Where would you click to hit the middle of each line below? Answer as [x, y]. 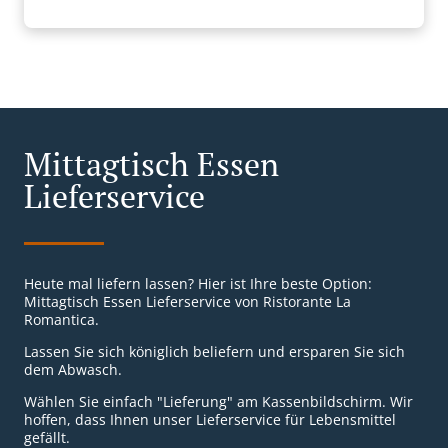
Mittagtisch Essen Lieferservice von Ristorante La [187, 302]
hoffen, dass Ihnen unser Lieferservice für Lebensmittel [210, 420]
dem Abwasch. [73, 370]
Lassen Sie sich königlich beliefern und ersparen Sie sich [214, 352]
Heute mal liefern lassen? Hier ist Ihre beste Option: [198, 284]
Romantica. [61, 320]
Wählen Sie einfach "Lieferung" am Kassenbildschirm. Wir [218, 402]
